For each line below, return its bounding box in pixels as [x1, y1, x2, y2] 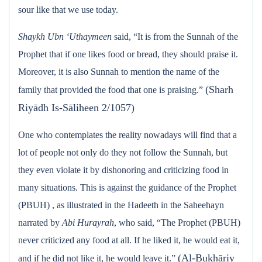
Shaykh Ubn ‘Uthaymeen [18, 32, 112, 42]
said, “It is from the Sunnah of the [112, 32, 238, 42]
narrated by [18, 218, 62, 227]
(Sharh [205, 84, 233, 95]
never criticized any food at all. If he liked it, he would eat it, [18, 235, 240, 245]
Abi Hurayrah [62, 218, 114, 227]
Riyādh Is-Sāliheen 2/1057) [18, 102, 135, 113]
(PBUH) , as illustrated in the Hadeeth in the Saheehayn [18, 200, 224, 210]
